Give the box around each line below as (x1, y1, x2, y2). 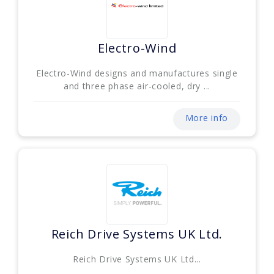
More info (185, 112, 228, 124)
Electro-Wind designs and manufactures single (36, 67, 238, 80)
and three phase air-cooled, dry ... (63, 80, 211, 92)
